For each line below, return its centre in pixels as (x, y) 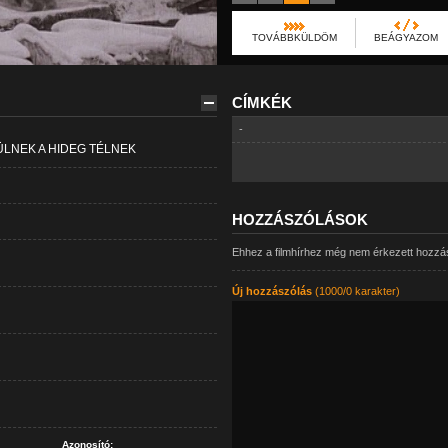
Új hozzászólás (271, 291)
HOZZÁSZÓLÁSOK (299, 219)
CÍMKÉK (261, 102)
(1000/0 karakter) (355, 291)
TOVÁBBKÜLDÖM (294, 37)
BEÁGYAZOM (405, 37)
